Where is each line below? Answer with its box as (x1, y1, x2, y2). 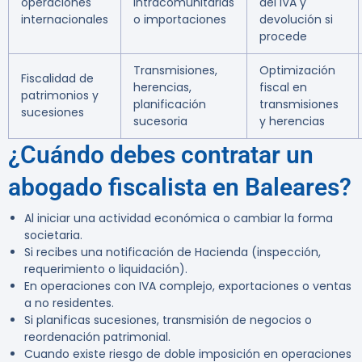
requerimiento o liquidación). (24, 261, 187, 278)
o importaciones (133, 11, 226, 28)
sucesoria (133, 113, 187, 130)
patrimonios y (21, 87, 99, 104)
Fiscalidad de (21, 70, 94, 87)
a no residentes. (24, 295, 114, 312)
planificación (133, 96, 206, 113)
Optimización (259, 62, 335, 79)
